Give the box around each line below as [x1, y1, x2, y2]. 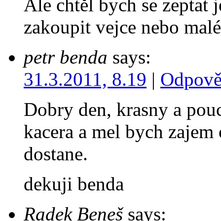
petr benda [24, 46, 108, 68]
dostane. [24, 143, 88, 164]
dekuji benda [24, 173, 124, 194]
